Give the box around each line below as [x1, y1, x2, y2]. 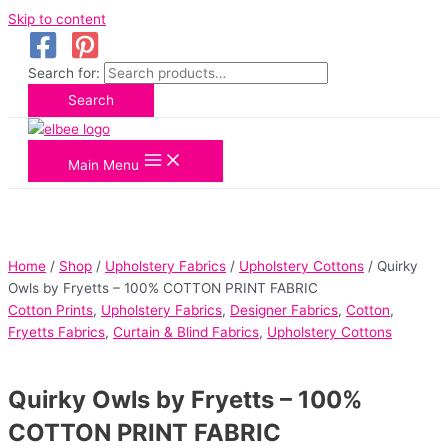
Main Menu [68, 157, 139, 173]
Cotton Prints [8, 302, 93, 318]
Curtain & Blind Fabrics [113, 324, 259, 340]
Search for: [28, 65, 100, 81]
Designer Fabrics [230, 302, 338, 318]
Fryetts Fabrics [8, 324, 105, 340]
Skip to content [8, 11, 106, 27]
